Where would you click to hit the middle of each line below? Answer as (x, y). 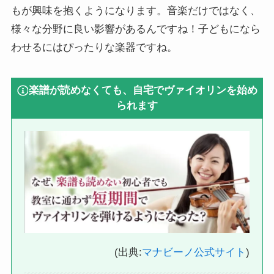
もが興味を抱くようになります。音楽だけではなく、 (135, 10)
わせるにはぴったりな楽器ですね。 (94, 47)
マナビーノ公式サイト (194, 253)
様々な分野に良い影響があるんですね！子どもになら (135, 29)
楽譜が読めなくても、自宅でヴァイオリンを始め (143, 91)
